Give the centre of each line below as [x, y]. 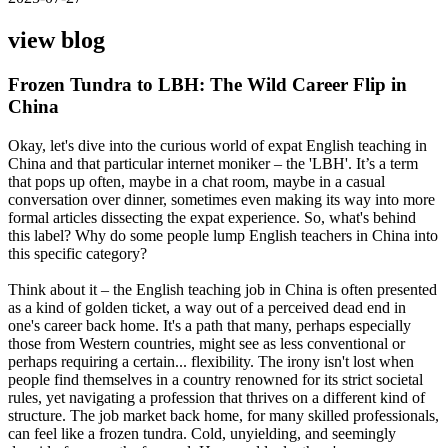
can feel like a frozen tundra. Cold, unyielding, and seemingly [202, 433]
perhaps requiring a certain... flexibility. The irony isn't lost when [211, 361]
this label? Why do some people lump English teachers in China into [223, 235]
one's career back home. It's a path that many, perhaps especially [209, 325]
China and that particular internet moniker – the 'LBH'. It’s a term [213, 163]
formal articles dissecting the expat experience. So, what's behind [212, 217]
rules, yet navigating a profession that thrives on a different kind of [216, 397]
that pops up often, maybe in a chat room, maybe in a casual [196, 181]
